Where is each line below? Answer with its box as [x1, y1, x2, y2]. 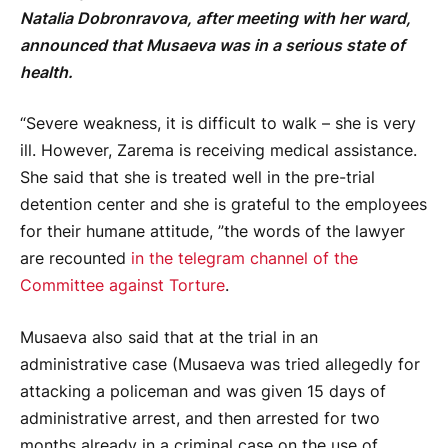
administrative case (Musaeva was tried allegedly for [20, 354, 420, 374]
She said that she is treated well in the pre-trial [20, 168, 375, 188]
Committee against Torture [20, 276, 225, 296]
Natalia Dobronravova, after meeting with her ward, [20, 8, 411, 28]
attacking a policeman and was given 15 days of [20, 381, 386, 401]
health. [20, 62, 73, 82]
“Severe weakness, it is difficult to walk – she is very [20, 114, 416, 134]
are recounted [20, 249, 131, 269]
